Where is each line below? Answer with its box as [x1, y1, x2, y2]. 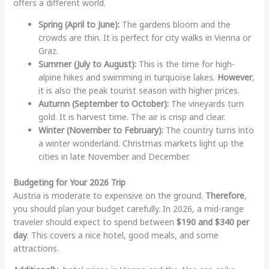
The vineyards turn [168, 98, 244, 110]
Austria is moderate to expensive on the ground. [13, 190, 205, 202]
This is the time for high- [136, 58, 235, 70]
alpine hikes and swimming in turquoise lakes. [38, 71, 217, 83]
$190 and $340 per [176, 216, 249, 228]
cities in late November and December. [38, 151, 190, 163]
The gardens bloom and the [119, 19, 231, 31]
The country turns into [163, 124, 254, 136]
